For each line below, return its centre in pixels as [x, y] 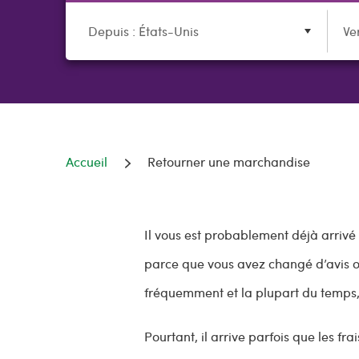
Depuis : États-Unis [143, 31]
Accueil [87, 161]
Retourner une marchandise [229, 161]
